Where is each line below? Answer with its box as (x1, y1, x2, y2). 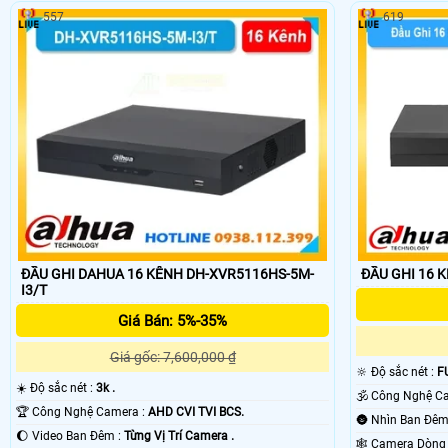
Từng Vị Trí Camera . (124, 429, 234, 444)
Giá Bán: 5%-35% (118, 312, 228, 331)
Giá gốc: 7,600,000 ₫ (109, 349, 236, 366)
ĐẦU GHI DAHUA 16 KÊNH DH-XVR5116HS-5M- (21, 266, 314, 283)
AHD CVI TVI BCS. (148, 405, 244, 420)
